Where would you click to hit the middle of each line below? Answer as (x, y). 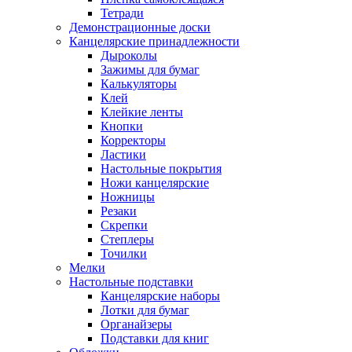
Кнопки (122, 126)
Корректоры (133, 140)
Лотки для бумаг (145, 310)
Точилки (124, 253)
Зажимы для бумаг (150, 70)
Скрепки (124, 225)
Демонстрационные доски (140, 27)
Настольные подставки (131, 282)
